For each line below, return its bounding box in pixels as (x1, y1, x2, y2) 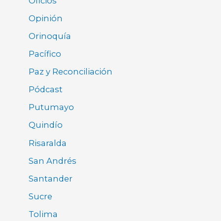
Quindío (29, 120, 63, 130)
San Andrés (29, 155, 77, 166)
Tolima (29, 209, 58, 219)
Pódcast (29, 84, 63, 95)
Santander (29, 173, 73, 184)
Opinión (29, 13, 63, 23)
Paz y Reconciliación (29, 67, 113, 77)
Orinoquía (29, 31, 72, 41)
